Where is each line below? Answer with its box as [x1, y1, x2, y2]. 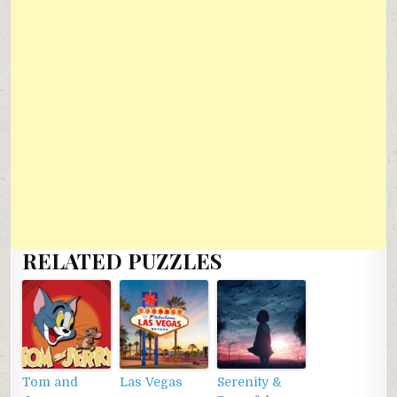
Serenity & [217, 375, 283, 390]
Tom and [22, 375, 79, 390]
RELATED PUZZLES [22, 246, 223, 276]
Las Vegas [120, 375, 183, 390]
